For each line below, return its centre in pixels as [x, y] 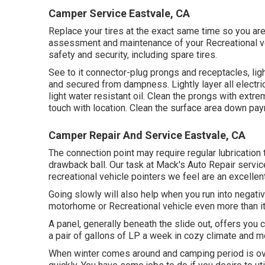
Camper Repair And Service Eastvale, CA [147, 135]
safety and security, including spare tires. [133, 55]
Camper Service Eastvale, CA [119, 13]
